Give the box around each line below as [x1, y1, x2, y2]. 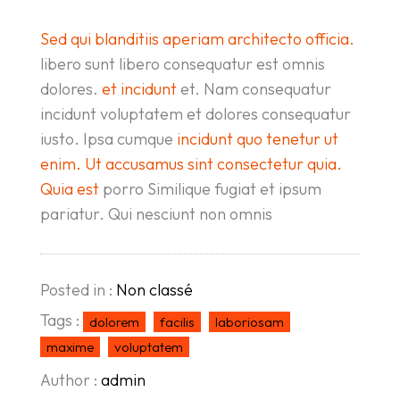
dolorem [88, 313, 139, 330]
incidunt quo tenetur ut [176, 129, 338, 149]
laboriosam [214, 313, 284, 330]
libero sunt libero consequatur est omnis [39, 54, 325, 74]
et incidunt [101, 79, 177, 99]
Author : [39, 370, 101, 390]
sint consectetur [187, 154, 304, 174]
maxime [46, 338, 94, 355]
